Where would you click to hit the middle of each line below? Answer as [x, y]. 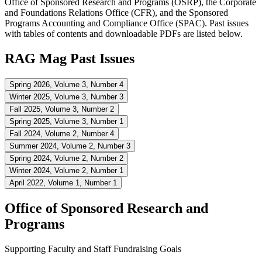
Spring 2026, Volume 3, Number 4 [66, 84]
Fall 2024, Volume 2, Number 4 [62, 133]
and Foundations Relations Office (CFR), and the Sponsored [116, 12]
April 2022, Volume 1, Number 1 [63, 182]
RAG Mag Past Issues [70, 58]
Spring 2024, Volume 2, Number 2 [66, 158]
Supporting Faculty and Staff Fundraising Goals [93, 249]
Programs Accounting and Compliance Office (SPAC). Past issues [127, 23]
